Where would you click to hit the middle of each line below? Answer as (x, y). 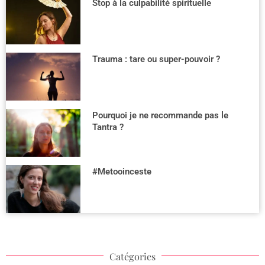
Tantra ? (108, 127)
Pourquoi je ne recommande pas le (160, 116)
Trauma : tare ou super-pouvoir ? (156, 59)
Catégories (132, 256)
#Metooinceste (122, 172)
